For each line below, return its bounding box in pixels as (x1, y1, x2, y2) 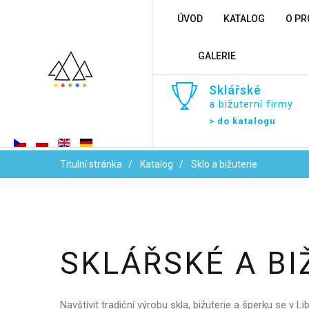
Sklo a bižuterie (191, 159, 257, 170)
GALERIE (197, 50, 236, 61)
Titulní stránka (60, 159, 122, 170)
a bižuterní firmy (208, 98, 293, 110)
